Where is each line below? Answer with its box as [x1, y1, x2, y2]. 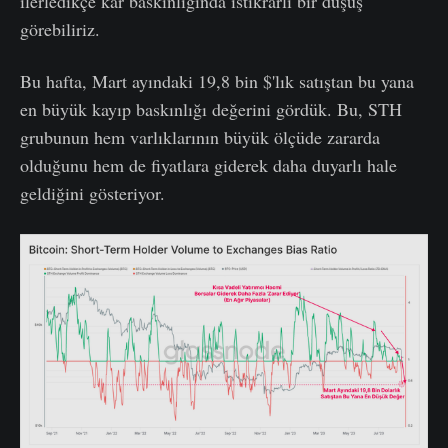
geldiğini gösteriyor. [20, 181, 165, 206]
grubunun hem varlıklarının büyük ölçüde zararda [20, 125, 380, 150]
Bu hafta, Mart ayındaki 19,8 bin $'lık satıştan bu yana [20, 69, 414, 94]
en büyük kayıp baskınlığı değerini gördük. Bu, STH [20, 97, 402, 122]
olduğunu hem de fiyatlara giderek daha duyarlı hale [20, 153, 397, 178]
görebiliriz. [20, 17, 100, 42]
